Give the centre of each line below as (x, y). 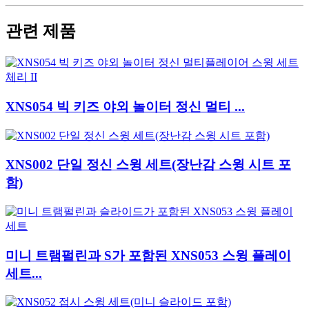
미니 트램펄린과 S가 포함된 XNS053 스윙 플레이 (148, 255)
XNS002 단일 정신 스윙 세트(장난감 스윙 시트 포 (148, 165)
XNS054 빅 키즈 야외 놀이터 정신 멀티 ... (125, 106)
